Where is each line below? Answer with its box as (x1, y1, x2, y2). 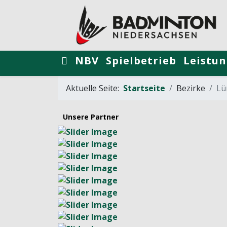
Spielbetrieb (106, 54, 176, 67)
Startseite (123, 83, 165, 94)
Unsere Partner (63, 112, 119, 122)
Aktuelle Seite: (66, 83, 123, 94)
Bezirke (176, 83, 205, 94)
